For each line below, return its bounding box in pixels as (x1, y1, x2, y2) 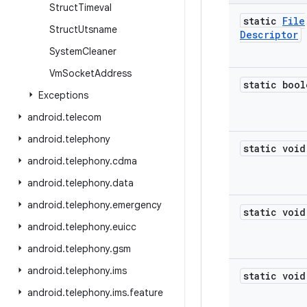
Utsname (78, 23, 117, 36)
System (49, 45, 82, 58)
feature (130, 286, 163, 299)
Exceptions (38, 89, 88, 101)
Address (95, 67, 132, 79)
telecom (65, 111, 101, 123)
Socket (62, 67, 95, 79)
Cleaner (82, 45, 116, 58)
